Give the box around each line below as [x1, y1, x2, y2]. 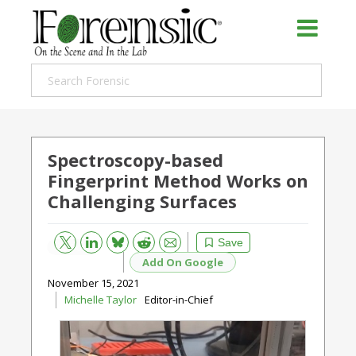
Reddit [128, 234, 148, 244]
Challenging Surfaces [48, 189, 237, 213]
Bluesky [97, 233, 126, 245]
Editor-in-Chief [145, 292, 213, 307]
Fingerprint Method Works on [48, 168, 308, 192]
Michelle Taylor [64, 292, 137, 307]
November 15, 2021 [48, 276, 139, 290]
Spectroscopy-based [48, 148, 223, 172]
